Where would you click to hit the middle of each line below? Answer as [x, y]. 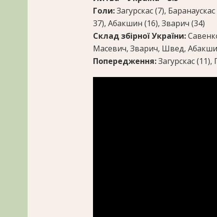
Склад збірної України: [140, 36]
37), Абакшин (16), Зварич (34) [149, 23]
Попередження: [126, 61]
